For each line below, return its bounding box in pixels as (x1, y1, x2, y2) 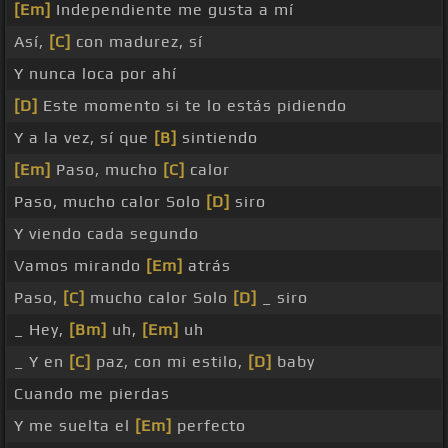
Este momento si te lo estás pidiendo (38, 96, 347, 116)
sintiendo (177, 128, 258, 148)
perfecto (172, 416, 246, 436)
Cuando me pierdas (14, 384, 170, 404)
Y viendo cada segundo (14, 224, 199, 244)
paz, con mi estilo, (91, 352, 248, 372)
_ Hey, (14, 320, 69, 340)
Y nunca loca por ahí (14, 64, 177, 84)
